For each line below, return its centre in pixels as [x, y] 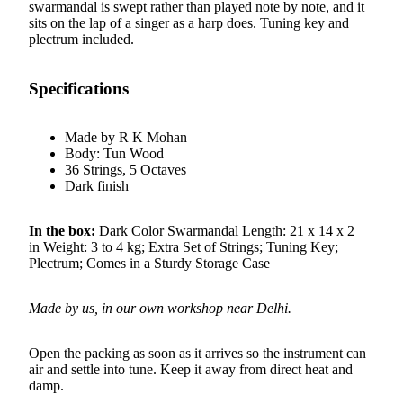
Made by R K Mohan [126, 138]
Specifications [79, 88]
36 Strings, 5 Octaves [125, 170]
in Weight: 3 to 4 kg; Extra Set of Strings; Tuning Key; [184, 247]
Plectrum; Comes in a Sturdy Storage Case [149, 264]
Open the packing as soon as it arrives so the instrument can [197, 354]
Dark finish [97, 186]
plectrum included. [81, 39]
